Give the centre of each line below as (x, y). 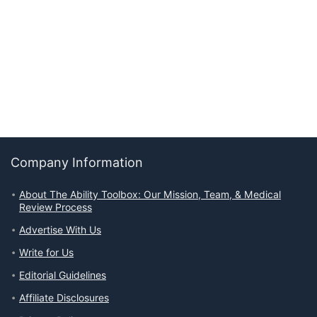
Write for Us (46, 253)
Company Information (77, 163)
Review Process (56, 208)
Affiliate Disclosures (64, 298)
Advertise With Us (60, 230)
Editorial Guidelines (63, 276)
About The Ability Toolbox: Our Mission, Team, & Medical (150, 195)
